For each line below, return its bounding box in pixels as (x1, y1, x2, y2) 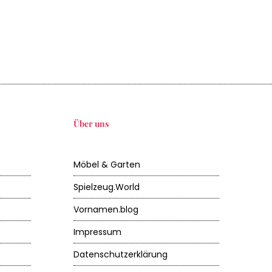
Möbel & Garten (73, 158, 140, 171)
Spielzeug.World (73, 181, 140, 193)
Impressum (73, 226, 121, 238)
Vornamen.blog (73, 203, 138, 216)
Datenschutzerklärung (73, 248, 168, 260)
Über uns (73, 118, 109, 129)
